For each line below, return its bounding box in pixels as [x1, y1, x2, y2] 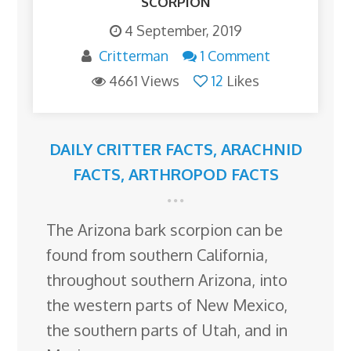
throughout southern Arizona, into [46, 270, 288, 291]
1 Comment [199, 47, 270, 65]
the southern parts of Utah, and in [46, 320, 288, 341]
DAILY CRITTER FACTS [49, 139, 213, 160]
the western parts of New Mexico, [46, 295, 288, 316]
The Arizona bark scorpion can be [46, 219, 284, 241]
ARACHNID [220, 139, 302, 160]
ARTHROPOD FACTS [128, 164, 279, 185]
